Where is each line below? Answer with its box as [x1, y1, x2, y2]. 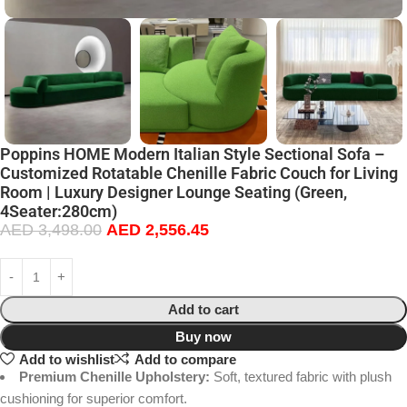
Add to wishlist [18, 351, 114, 367]
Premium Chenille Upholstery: [19, 369, 210, 385]
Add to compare [134, 351, 236, 367]
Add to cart [168, 302, 239, 318]
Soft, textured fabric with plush [210, 369, 392, 385]
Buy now [175, 329, 232, 345]
